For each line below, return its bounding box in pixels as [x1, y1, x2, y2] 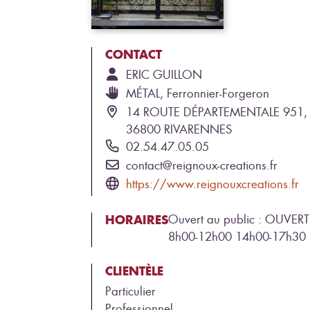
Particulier [105, 283, 156, 299]
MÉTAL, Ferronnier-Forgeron [126, 85, 269, 101]
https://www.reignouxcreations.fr [126, 176, 299, 192]
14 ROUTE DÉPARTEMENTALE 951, [126, 104, 307, 120]
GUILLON [153, 66, 202, 82]
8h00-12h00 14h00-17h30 [168, 228, 306, 244]
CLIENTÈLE [105, 262, 163, 279]
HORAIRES [105, 211, 168, 228]
